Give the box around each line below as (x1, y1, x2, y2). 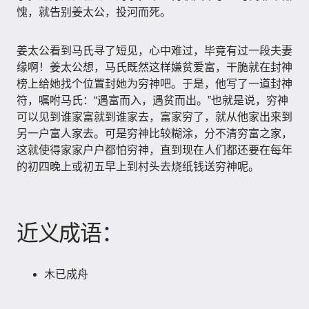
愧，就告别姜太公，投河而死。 (17, 6, 171, 18)
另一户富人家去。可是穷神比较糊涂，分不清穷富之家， (17, 128, 292, 139)
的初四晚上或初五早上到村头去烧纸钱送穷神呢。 (17, 161, 259, 172)
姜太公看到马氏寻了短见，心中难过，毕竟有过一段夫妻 (17, 45, 292, 57)
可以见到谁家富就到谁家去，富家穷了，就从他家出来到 (17, 111, 292, 123)
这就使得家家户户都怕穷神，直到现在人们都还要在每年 (17, 144, 292, 156)
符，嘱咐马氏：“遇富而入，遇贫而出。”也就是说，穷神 (17, 94, 288, 106)
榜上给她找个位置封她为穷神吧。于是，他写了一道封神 (17, 78, 292, 90)
